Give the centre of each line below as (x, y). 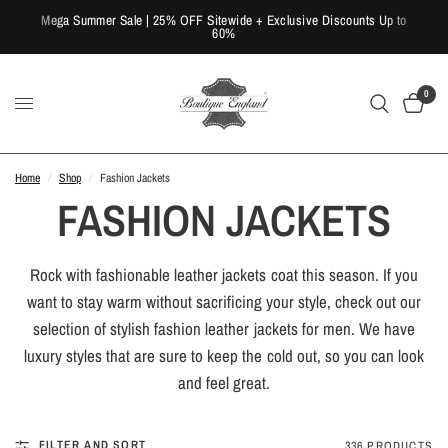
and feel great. (224, 382)
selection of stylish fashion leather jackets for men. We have (224, 328)
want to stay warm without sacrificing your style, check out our (224, 301)
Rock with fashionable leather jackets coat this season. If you (224, 274)
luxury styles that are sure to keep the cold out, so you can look (224, 355)
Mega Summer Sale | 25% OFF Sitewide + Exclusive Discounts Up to (224, 20)
